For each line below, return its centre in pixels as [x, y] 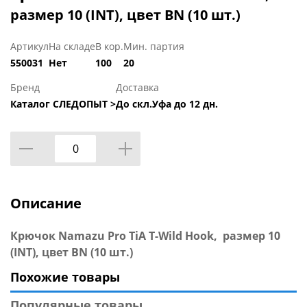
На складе [72, 47]
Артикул [29, 47]
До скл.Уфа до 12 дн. [167, 104]
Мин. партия [154, 47]
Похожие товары [65, 277]
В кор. [109, 47]
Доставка [137, 88]
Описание [46, 204]
